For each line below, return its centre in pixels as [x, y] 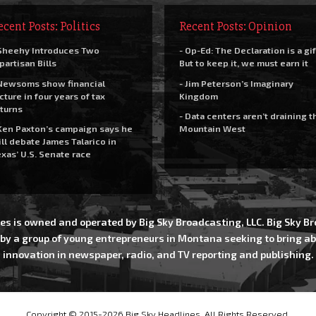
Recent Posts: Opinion [235, 26]
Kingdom [198, 96]
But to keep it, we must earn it [243, 63]
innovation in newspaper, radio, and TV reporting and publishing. [158, 254]
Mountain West [212, 128]
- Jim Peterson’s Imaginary [236, 83]
